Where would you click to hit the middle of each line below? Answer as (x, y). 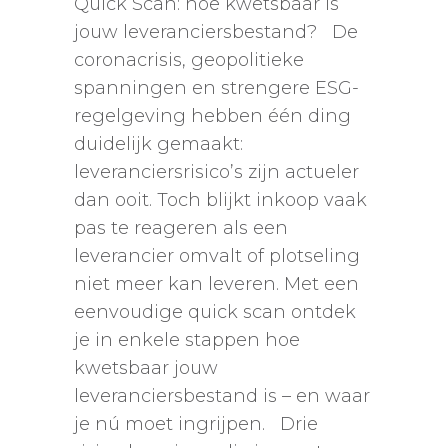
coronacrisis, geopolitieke (189, 60)
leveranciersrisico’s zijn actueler (216, 172)
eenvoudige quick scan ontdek (215, 312)
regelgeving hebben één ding (212, 116)
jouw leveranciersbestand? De (216, 32)
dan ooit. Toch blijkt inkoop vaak (220, 200)
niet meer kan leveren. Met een (216, 284)
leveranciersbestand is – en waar (222, 396)
